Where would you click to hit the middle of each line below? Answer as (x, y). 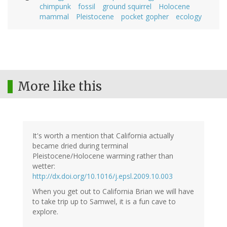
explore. (45, 212)
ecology (189, 17)
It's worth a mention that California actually (103, 136)
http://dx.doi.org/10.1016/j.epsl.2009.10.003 (103, 176)
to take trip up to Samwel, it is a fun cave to (104, 202)
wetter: (44, 166)
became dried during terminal (80, 146)
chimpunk (55, 7)
